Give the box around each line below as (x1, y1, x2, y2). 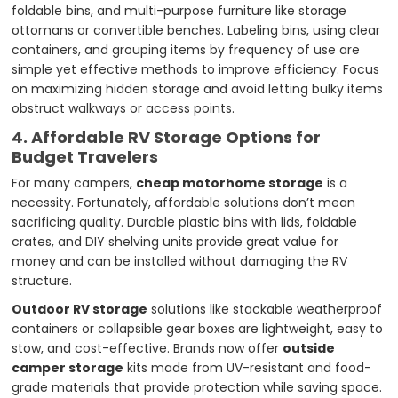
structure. (12, 271, 73, 290)
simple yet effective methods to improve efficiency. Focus (12, 60, 380, 78)
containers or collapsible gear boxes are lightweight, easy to (12, 319, 384, 338)
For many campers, (12, 173, 137, 192)
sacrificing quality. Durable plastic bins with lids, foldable (12, 212, 358, 231)
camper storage (12, 358, 124, 377)
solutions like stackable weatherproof (147, 299, 383, 318)
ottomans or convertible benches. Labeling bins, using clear (12, 20, 381, 39)
